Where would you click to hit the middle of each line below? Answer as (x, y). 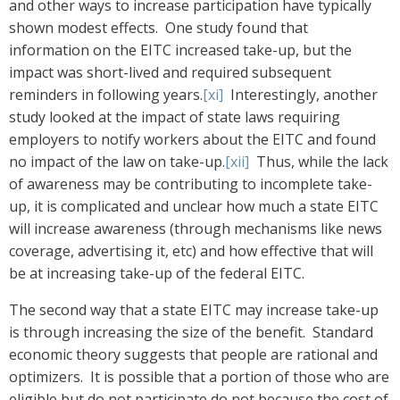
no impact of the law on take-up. (117, 162)
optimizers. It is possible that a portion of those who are (199, 377)
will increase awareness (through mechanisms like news (196, 229)
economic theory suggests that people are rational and (193, 355)
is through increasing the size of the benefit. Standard (191, 333)
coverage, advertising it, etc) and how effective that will (191, 251)
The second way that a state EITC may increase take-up (194, 310)
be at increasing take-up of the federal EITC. (157, 274)
